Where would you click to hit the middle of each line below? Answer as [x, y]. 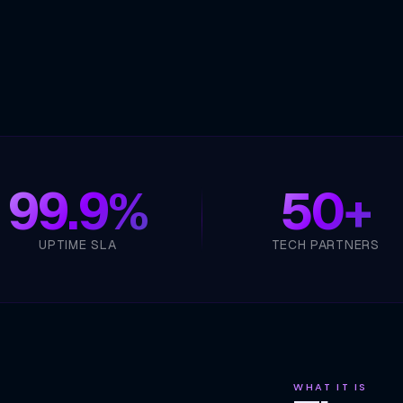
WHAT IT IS [331, 386]
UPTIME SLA [78, 245]
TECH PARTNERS [325, 245]
